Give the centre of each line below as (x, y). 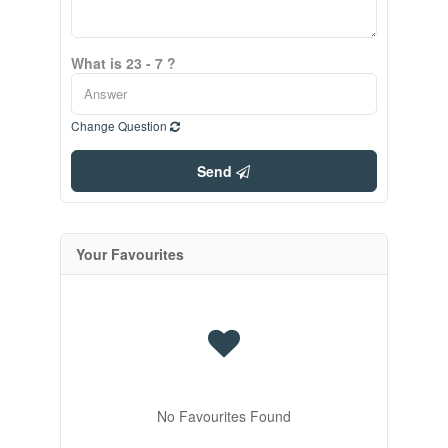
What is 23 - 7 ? (123, 62)
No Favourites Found (223, 415)
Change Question (120, 125)
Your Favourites (129, 253)
